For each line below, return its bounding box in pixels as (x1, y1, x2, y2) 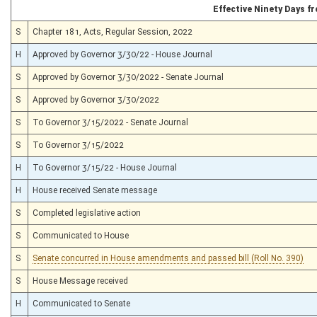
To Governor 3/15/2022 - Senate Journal (33, 117, 188, 127)
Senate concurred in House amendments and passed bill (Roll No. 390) (33, 253, 304, 263)
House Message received (33, 275, 128, 286)
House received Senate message (33, 185, 157, 195)
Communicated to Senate (33, 298, 130, 309)
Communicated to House (33, 230, 129, 241)
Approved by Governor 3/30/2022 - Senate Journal (33, 71, 224, 82)
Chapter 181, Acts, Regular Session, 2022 (33, 26, 192, 37)
